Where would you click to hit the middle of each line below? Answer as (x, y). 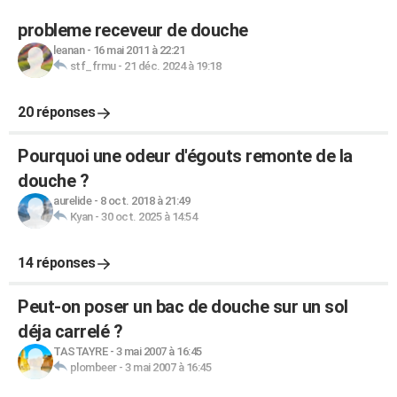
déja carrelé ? (70, 331)
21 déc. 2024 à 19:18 (172, 66)
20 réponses (57, 112)
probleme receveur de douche (133, 30)
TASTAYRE (80, 351)
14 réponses (57, 263)
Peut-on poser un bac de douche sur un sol (183, 307)
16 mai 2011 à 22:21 (138, 50)
